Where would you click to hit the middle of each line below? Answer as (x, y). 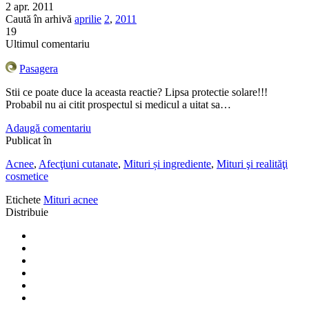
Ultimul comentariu (48, 44)
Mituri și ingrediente (167, 164)
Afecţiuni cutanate (78, 164)
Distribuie (27, 212)
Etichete (23, 200)
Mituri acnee (71, 200)
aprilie (88, 19)
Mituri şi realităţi (252, 164)
